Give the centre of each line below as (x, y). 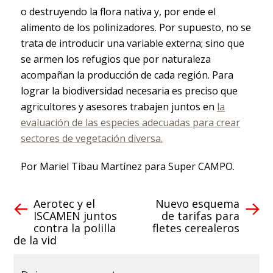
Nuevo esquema (198, 204)
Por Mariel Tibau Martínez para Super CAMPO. (127, 167)
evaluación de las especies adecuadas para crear (130, 123)
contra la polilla (74, 228)
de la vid (35, 240)
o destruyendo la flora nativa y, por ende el (118, 12)
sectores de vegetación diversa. (91, 139)
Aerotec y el (64, 204)
